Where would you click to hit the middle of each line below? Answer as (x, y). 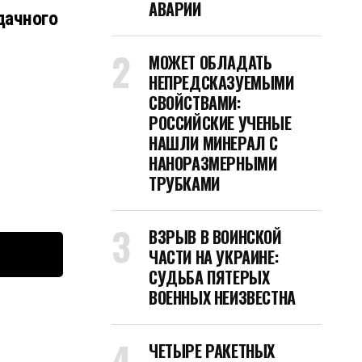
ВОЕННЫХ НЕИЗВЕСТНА (222, 297)
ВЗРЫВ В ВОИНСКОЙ (215, 237)
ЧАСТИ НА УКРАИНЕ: (214, 257)
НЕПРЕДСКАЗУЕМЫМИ (221, 82)
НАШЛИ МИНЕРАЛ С (213, 143)
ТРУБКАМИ (184, 183)
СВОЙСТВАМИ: (195, 103)
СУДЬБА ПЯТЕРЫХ (209, 277)
